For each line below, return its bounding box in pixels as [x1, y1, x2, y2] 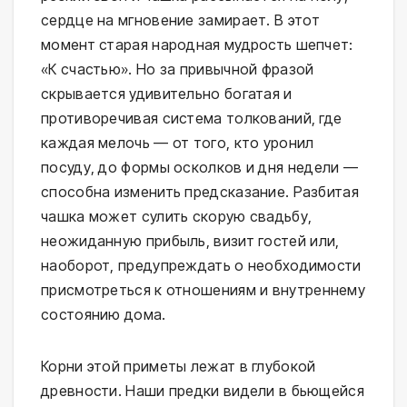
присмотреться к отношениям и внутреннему [41, 280, 365, 299]
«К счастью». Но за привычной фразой [41, 59, 314, 78]
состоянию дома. [41, 304, 166, 323]
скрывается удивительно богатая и [41, 84, 293, 103]
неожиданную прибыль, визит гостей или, [41, 231, 340, 250]
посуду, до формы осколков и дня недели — [41, 157, 358, 176]
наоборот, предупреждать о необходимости [41, 255, 362, 274]
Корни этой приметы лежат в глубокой [41, 356, 316, 375]
